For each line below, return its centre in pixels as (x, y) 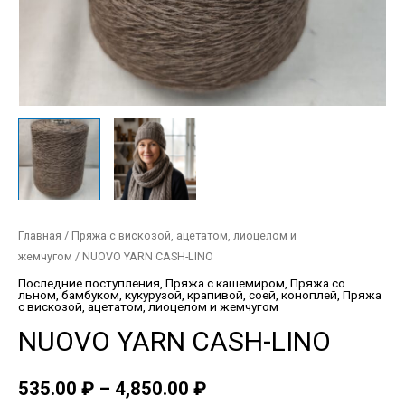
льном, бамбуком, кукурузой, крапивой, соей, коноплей (178, 295)
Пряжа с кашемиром (225, 283)
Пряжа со (318, 283)
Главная (40, 235)
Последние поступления (89, 283)
